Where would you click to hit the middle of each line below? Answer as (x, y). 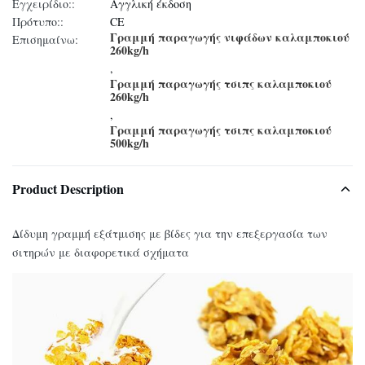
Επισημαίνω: (45, 40)
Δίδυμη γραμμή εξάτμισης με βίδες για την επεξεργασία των (170, 233)
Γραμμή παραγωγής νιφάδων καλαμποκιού (230, 37)
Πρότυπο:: (38, 22)
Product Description (68, 189)
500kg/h (130, 143)
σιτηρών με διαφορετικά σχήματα (101, 252)
